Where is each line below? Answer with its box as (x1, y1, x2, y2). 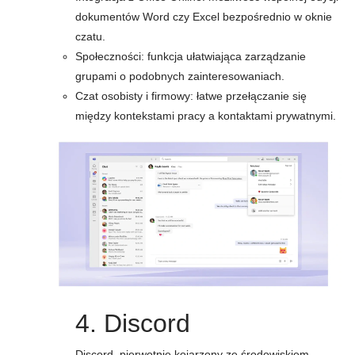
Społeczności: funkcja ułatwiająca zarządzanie (75, 50, 306, 63)
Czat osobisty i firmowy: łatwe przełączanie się (75, 90, 307, 102)
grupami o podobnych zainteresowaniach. (75, 70, 284, 82)
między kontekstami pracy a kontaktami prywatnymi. (75, 109, 336, 122)
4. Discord (75, 309, 190, 338)
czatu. (75, 30, 105, 43)
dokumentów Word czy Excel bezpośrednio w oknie (75, 10, 332, 23)
